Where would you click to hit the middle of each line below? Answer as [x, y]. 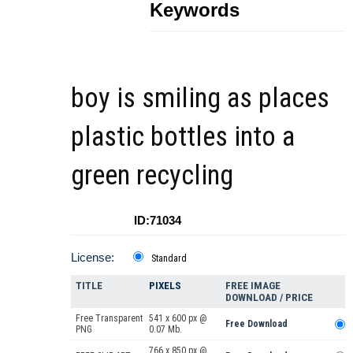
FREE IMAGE [253, 285]
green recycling [152, 175]
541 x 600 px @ [178, 318]
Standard [169, 258]
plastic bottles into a [183, 136]
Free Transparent [109, 318]
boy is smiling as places [200, 98]
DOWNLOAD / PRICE [269, 297]
